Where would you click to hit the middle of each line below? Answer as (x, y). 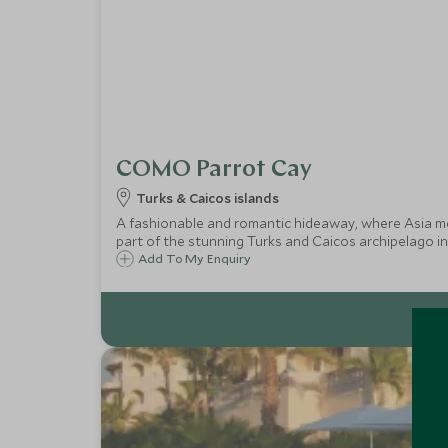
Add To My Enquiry (194, 258)
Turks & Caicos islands (207, 198)
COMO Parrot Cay (213, 170)
